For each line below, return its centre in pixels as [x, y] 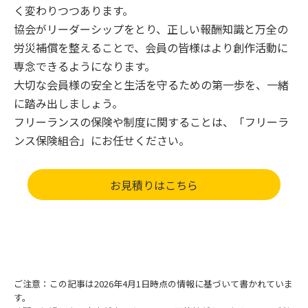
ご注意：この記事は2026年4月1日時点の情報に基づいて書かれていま [153, 284]
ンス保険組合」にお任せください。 [102, 140]
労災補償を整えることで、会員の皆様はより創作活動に [151, 47]
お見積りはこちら [154, 185]
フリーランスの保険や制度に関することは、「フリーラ [151, 121]
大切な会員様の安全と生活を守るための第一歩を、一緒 [151, 84]
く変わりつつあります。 [74, 10]
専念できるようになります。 [85, 66]
